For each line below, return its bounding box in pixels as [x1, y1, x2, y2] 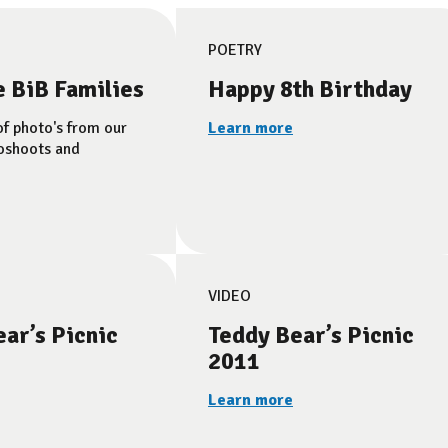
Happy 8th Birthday [208, 74, 412, 104]
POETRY [208, 40, 262, 60]
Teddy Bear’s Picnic [208, 320, 414, 350]
